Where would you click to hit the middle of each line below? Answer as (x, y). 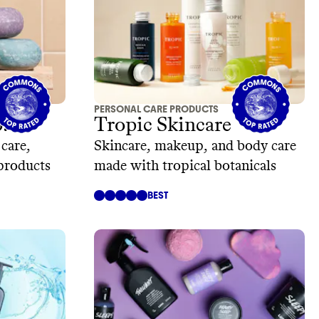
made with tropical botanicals (185, 166)
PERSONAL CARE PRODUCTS (156, 110)
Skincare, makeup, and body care (195, 146)
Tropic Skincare (163, 126)
